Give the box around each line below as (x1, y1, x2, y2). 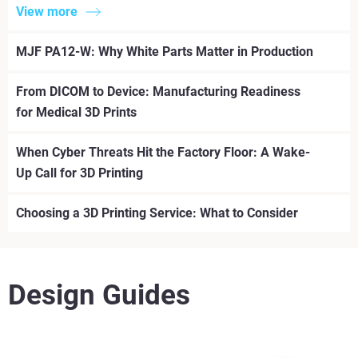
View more (16, 4, 78, 20)
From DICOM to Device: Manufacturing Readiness (16, 84, 300, 100)
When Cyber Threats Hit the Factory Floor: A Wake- (16, 145, 310, 161)
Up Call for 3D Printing (16, 165, 143, 181)
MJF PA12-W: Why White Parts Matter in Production (16, 44, 313, 60)
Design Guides (8, 279, 190, 312)
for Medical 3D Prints (16, 105, 137, 121)
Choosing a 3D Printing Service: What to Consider (16, 205, 298, 221)
